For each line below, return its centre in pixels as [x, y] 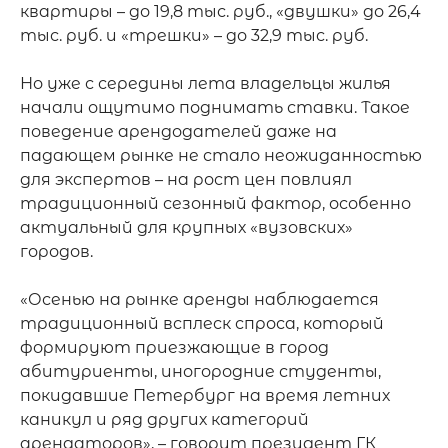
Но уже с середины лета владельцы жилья [205, 83]
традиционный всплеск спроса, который [202, 323]
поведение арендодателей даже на [178, 131]
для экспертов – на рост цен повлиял [186, 179]
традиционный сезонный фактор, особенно [215, 203]
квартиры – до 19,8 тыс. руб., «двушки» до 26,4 [220, 11]
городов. [56, 251]
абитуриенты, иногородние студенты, [200, 371]
